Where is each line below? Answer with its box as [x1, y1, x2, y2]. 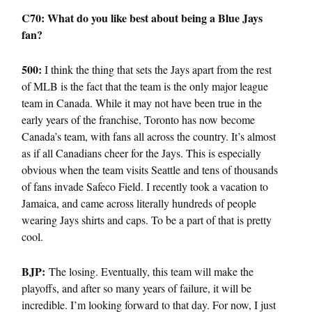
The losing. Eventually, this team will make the [49, 263, 253, 279]
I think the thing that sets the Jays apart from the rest [42, 61, 272, 77]
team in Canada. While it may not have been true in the [22, 95, 262, 110]
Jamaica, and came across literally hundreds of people [22, 195, 256, 210]
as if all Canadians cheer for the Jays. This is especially [22, 145, 261, 160]
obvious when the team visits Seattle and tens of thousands [22, 162, 278, 177]
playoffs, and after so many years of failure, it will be [22, 280, 251, 295]
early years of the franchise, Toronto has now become [22, 111, 255, 127]
